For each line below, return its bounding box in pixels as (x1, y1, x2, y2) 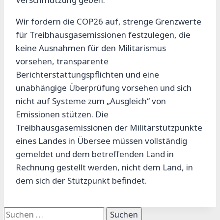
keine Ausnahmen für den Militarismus (16, 42, 166, 54)
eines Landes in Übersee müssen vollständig (16, 135, 187, 147)
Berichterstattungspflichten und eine (16, 69, 159, 81)
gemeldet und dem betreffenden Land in (16, 148, 174, 160)
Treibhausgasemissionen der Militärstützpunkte (16, 122, 202, 134)
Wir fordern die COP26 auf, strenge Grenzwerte (16, 16, 201, 27)
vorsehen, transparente (16, 55, 109, 67)
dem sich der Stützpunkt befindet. (16, 175, 147, 187)
